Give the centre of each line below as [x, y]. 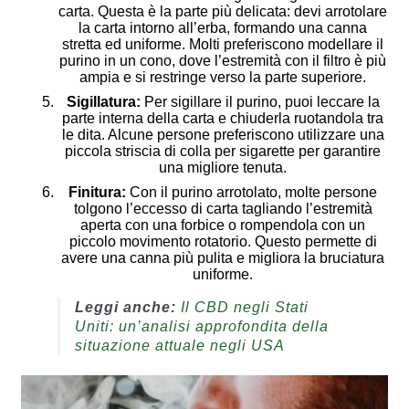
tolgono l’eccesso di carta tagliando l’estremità [223, 208]
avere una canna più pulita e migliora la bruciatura [223, 257]
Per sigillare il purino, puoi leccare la [260, 101]
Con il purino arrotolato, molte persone [252, 192]
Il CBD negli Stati [244, 307]
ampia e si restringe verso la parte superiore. [223, 77]
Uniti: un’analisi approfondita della [201, 326]
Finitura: [97, 192]
